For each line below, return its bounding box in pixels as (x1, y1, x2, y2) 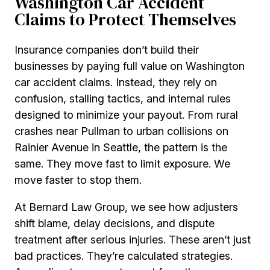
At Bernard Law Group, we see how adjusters (14, 201, 238, 214)
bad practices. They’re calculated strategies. (14, 250, 233, 263)
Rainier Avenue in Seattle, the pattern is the (14, 141, 227, 154)
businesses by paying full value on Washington (14, 60, 245, 73)
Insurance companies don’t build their (14, 43, 199, 57)
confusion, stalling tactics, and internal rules (14, 92, 231, 105)
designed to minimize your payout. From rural (14, 108, 238, 122)
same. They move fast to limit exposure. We (14, 157, 230, 171)
